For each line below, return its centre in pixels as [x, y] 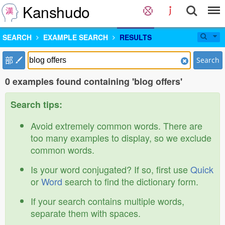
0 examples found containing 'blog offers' [94, 81]
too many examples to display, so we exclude [121, 138]
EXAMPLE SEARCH [76, 37]
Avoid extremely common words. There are [117, 126]
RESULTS [136, 37]
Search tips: [36, 104]
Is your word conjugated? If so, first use [110, 169]
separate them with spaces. [86, 213]
